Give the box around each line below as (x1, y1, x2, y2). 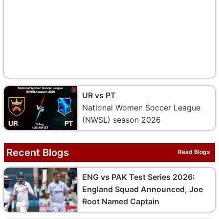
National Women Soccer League (82, 102, 200, 112)
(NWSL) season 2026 (82, 114, 161, 125)
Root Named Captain (82, 196, 159, 206)
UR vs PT (82, 90, 116, 100)
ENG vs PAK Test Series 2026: (82, 172, 195, 182)
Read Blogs (178, 148, 210, 155)
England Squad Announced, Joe (82, 184, 203, 194)
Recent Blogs (6, 146, 69, 158)
